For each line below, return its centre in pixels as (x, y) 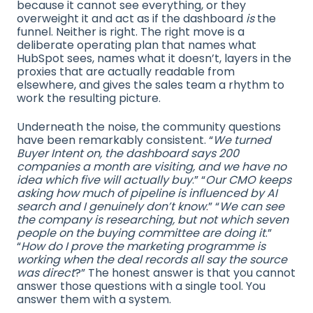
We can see (252, 207)
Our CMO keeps (248, 180)
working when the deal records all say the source (152, 260)
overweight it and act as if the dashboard (131, 18)
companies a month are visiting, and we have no (152, 167)
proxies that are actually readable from (126, 71)
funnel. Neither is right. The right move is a (131, 31)
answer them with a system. (94, 300)
